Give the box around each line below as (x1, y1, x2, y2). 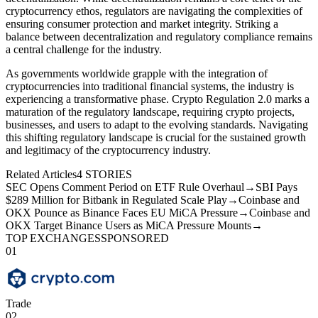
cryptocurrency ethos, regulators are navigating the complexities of (6, 4, 302, 17)
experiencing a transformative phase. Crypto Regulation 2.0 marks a (6, 92, 309, 105)
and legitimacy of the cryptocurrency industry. (6, 143, 211, 156)
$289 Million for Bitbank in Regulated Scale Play (6, 193, 227, 206)
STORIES (85, 168, 132, 180)
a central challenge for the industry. (6, 43, 162, 55)
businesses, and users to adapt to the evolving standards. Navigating (6, 118, 308, 131)
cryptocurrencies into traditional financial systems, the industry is (6, 79, 294, 92)
